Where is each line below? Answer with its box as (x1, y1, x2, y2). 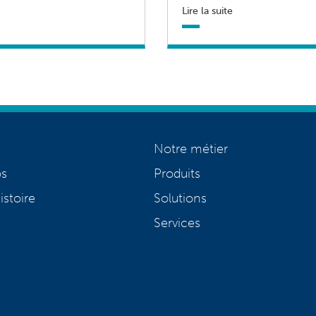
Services (154, 215, 201, 231)
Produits (154, 166, 201, 182)
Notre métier (154, 141, 229, 157)
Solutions (154, 190, 207, 207)
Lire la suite (181, 4, 233, 17)
